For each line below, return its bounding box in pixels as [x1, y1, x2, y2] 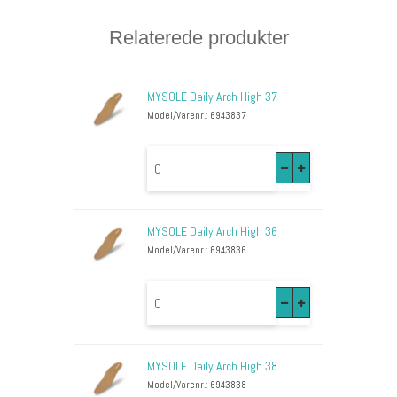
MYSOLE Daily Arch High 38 [147, 358, 277, 375]
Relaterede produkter [108, 27, 289, 50]
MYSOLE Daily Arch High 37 [147, 89, 277, 105]
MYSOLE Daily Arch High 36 [147, 223, 277, 240]
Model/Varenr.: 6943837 [147, 109, 246, 122]
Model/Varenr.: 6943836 [147, 244, 246, 257]
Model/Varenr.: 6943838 [147, 378, 246, 392]
